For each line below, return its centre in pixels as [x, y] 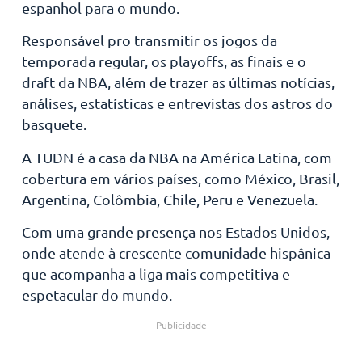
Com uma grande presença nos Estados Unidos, [175, 232]
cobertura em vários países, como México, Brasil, [180, 178]
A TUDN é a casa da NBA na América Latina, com [177, 157]
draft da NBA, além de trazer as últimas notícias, [178, 82]
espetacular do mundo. [97, 295]
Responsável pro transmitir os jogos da [149, 40]
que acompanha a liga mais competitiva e [156, 274]
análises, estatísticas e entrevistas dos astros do [177, 103]
